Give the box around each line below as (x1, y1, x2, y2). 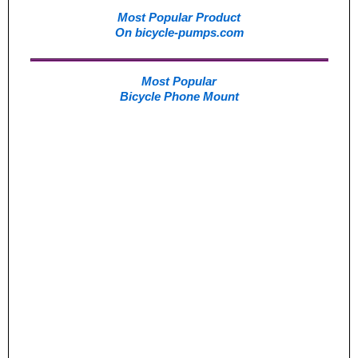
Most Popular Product (117, 10, 241, 24)
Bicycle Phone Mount (119, 89, 239, 104)
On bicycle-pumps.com (114, 25, 244, 39)
